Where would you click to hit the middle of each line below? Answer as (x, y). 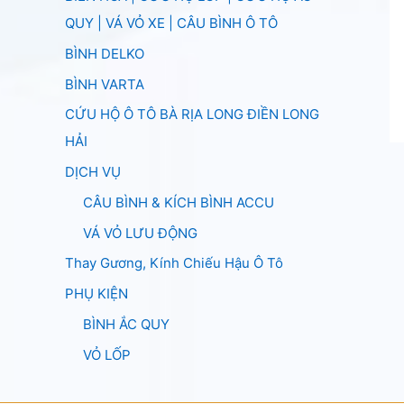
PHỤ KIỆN (96, 294)
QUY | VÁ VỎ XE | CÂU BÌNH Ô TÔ (171, 23)
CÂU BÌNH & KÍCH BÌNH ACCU (179, 202)
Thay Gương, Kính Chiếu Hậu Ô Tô (174, 263)
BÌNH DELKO (105, 53)
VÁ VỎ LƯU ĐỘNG (140, 233)
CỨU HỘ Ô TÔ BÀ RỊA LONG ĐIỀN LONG (192, 115)
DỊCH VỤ (93, 172)
